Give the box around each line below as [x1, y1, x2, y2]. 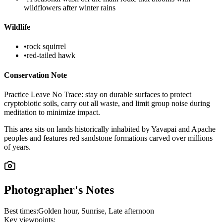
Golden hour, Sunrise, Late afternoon [38, 206, 154, 215]
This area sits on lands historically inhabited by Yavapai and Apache [4, 124, 216, 133]
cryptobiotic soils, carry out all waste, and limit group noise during [4, 99, 210, 108]
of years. [4, 142, 31, 151]
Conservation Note [4, 70, 67, 79]
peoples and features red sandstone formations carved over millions [4, 133, 213, 142]
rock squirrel [27, 42, 66, 51]
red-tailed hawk [27, 51, 75, 60]
